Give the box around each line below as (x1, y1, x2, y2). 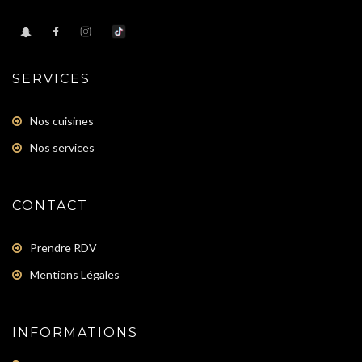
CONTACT (12, 197, 88, 213)
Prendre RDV (30, 240, 97, 255)
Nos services (30, 140, 95, 154)
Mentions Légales (30, 267, 120, 281)
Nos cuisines (30, 113, 94, 128)
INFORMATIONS (12, 324, 138, 340)
